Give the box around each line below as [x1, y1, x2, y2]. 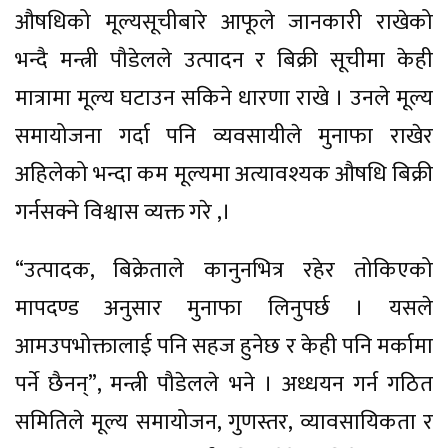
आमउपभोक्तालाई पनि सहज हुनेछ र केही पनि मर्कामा [15, 327, 433, 365]
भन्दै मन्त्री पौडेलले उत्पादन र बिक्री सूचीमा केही [15, 41, 433, 79]
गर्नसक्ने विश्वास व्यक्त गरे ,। [15, 193, 231, 231]
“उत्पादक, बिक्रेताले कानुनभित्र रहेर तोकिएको [15, 251, 433, 289]
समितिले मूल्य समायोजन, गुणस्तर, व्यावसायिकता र [15, 403, 433, 441]
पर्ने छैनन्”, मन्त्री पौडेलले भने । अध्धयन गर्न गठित [15, 365, 433, 403]
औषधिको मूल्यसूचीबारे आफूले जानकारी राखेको [15, 3, 433, 41]
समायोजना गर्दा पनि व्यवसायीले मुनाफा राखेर [15, 117, 433, 155]
